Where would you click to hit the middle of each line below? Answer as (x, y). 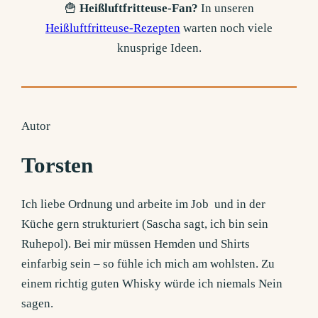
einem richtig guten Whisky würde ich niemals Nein (152, 283)
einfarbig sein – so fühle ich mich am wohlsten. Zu (148, 263)
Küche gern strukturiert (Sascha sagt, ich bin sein (145, 224)
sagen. (38, 303)
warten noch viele (226, 28)
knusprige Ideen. (159, 48)
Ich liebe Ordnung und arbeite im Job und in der (144, 204)
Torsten (57, 166)
